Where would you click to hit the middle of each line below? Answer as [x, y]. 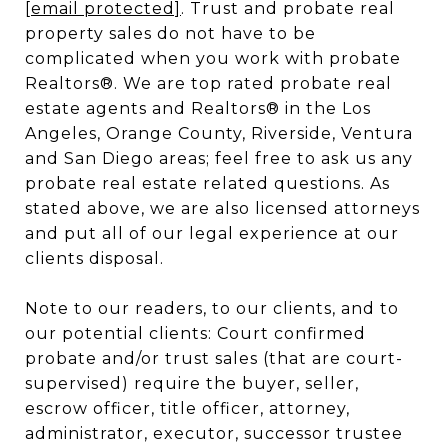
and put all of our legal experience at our [212, 233]
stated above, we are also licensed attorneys [222, 208]
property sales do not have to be [170, 33]
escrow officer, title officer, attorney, [187, 408]
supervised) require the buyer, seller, [192, 383]
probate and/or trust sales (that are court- [214, 358]
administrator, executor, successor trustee [214, 433]
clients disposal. [94, 258]
